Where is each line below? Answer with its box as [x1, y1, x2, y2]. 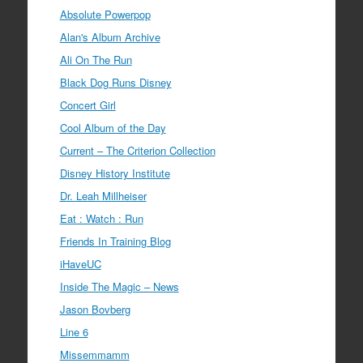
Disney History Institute [59, 165, 170, 181]
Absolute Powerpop [59, 6, 151, 23]
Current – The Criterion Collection [59, 143, 216, 159]
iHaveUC [59, 256, 101, 272]
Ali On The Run [59, 52, 132, 68]
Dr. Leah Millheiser [59, 188, 147, 204]
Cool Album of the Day [59, 120, 166, 136]
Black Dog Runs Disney [59, 75, 172, 91]
